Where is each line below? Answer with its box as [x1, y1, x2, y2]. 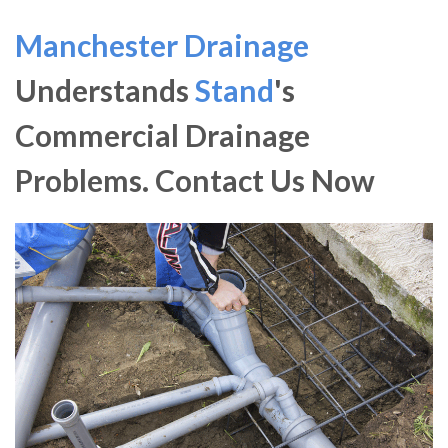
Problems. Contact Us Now [15, 162, 375, 199]
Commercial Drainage [15, 117, 310, 154]
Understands [15, 72, 195, 109]
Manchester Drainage [15, 27, 309, 64]
